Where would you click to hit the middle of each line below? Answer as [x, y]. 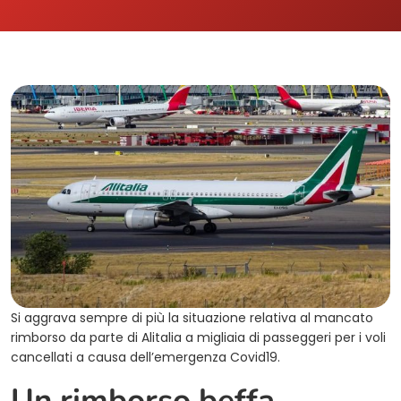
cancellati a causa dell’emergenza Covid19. [145, 358]
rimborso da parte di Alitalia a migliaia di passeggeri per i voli [198, 338]
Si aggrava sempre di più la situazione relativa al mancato [192, 318]
